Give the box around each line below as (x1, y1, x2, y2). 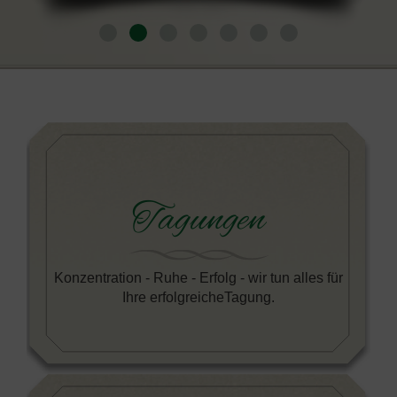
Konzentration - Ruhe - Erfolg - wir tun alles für (54, 269, 343, 285)
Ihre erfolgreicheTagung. (122, 288, 275, 305)
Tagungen (132, 195, 265, 245)
